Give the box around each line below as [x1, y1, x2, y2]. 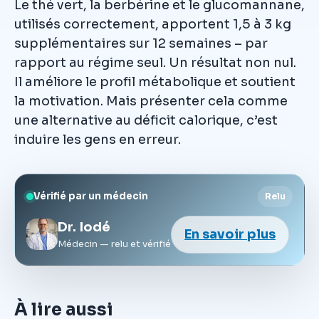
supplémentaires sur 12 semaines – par [14, 35, 268, 51]
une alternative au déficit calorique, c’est [14, 112, 278, 128]
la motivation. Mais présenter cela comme [14, 93, 288, 109]
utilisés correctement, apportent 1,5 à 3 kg [14, 16, 291, 32]
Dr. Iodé [58, 219, 110, 235]
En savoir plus [184, 226, 276, 242]
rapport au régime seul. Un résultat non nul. [14, 54, 296, 70]
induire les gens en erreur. [14, 131, 181, 147]
